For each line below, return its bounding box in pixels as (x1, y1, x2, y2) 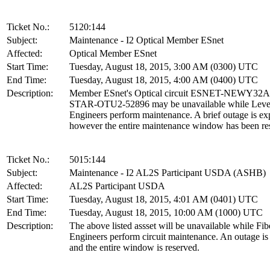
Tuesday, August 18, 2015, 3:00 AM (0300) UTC (69, 61, 258, 72)
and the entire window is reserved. (69, 242, 199, 253)
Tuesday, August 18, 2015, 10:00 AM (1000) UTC (69, 207, 263, 218)
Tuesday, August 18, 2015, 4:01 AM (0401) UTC (69, 193, 258, 204)
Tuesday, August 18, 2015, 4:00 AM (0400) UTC (69, 74, 258, 85)
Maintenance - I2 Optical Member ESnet (69, 34, 224, 45)
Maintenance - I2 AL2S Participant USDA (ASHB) (69, 167, 266, 178)
